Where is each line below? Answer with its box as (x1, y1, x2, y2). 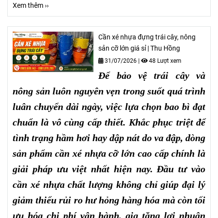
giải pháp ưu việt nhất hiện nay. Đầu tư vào (13, 163, 205, 174)
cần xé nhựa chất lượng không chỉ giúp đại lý (13, 179, 205, 190)
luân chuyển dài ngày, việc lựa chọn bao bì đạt (13, 101, 205, 112)
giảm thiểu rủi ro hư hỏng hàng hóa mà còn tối (13, 194, 205, 205)
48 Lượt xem (147, 57, 182, 64)
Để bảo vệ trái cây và (98, 70, 205, 81)
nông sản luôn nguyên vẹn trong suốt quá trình (13, 85, 205, 96)
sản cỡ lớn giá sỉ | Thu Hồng (98, 44, 181, 53)
